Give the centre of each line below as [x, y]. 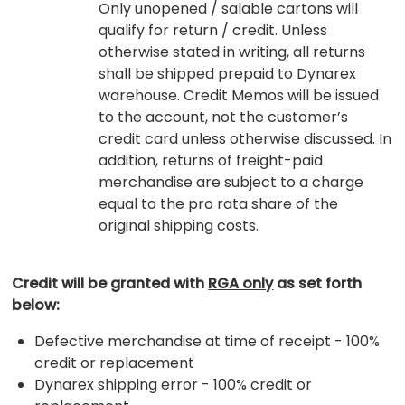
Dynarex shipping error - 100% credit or [174, 384]
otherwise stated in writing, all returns [232, 52]
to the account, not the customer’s [224, 117]
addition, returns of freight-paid [211, 160]
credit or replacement [115, 363]
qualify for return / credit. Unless [213, 30]
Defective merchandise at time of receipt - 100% [207, 341]
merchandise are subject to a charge [231, 182]
